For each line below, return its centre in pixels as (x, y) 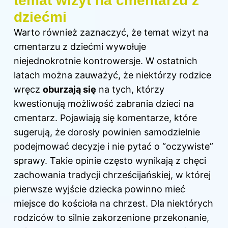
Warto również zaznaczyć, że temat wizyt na (111, 32)
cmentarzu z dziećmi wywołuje (80, 46)
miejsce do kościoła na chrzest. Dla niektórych (113, 203)
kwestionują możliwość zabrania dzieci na (104, 103)
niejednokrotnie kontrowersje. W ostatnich (106, 61)
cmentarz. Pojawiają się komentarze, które (105, 118)
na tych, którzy (130, 89)
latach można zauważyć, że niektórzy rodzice (112, 75)
